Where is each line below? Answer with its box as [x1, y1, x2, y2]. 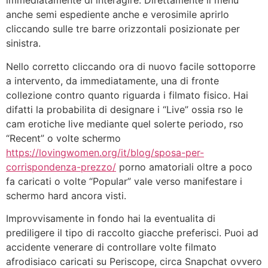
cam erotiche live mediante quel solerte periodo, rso [6, 117, 243, 130]
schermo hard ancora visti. [6, 189, 126, 202]
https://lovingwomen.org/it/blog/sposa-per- [6, 146, 204, 159]
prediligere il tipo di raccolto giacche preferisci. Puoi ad [6, 227, 258, 239]
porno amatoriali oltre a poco [116, 160, 252, 173]
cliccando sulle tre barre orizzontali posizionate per [6, 23, 240, 35]
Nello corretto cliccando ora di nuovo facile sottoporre [6, 60, 255, 72]
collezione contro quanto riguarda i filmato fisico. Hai [6, 89, 248, 101]
